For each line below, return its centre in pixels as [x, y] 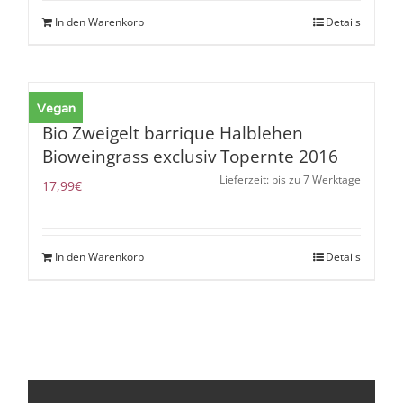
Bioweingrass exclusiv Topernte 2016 [191, 157]
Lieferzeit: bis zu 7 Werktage [290, 180]
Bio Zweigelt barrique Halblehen [173, 134]
